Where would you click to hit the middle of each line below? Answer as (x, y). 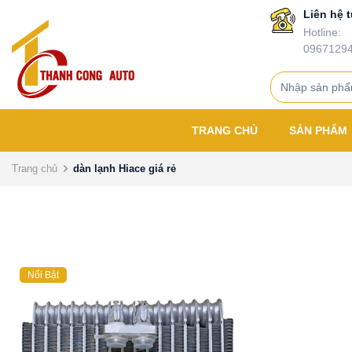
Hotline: (322, 32)
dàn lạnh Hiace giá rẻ (125, 169)
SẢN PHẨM (320, 130)
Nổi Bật (43, 275)
